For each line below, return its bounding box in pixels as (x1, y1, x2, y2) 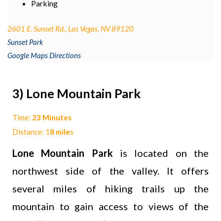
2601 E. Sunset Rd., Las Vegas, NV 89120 (7, 24, 134, 34)
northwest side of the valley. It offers (12, 164, 209, 177)
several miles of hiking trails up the (12, 182, 209, 194)
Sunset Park (7, 37, 43, 47)
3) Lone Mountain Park (12, 85, 141, 101)
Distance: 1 (12, 127, 50, 136)
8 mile (50, 127, 70, 136)
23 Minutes (32, 112, 72, 122)
